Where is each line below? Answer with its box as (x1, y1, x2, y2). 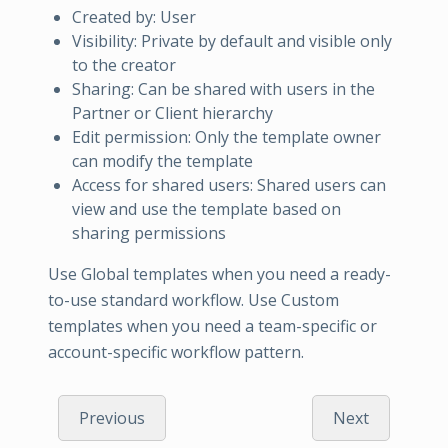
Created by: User (72, 6, 196, 29)
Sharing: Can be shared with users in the (72, 78, 375, 101)
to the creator (72, 54, 176, 77)
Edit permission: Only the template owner (72, 126, 381, 149)
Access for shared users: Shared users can (72, 174, 386, 197)
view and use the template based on (72, 198, 341, 221)
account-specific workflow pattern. (48, 341, 304, 364)
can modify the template (72, 150, 253, 173)
